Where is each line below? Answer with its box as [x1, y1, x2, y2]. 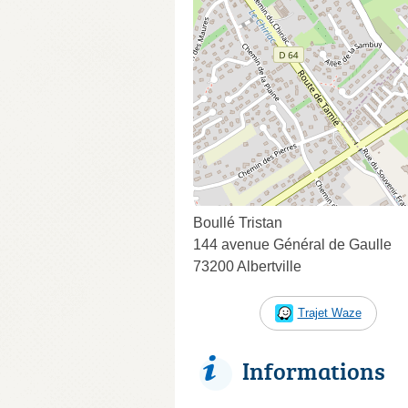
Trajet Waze [297, 305, 362, 320]
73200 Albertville [193, 258, 301, 274]
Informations [242, 353, 385, 387]
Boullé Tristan [193, 214, 282, 230]
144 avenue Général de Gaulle [193, 236, 392, 252]
